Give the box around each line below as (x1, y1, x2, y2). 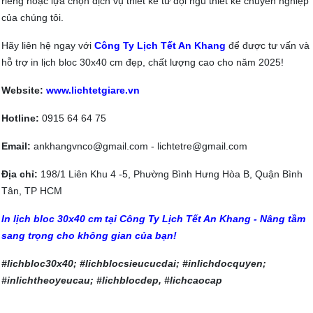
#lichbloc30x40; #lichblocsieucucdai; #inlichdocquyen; (1, 257, 266, 269)
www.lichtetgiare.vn (46, 84, 140, 96)
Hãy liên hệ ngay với (1, 39, 94, 51)
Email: (1, 140, 31, 152)
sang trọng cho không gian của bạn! (1, 229, 177, 241)
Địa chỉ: (1, 168, 38, 180)
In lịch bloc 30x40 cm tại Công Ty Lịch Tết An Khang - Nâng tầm (1, 212, 305, 224)
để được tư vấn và (226, 39, 310, 51)
